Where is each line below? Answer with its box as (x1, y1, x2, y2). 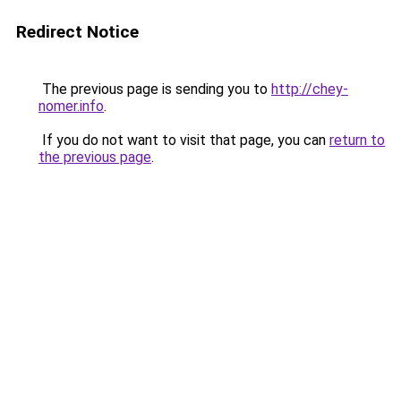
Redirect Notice (16, 21, 139, 42)
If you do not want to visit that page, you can (38, 132, 329, 149)
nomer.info (38, 98, 104, 115)
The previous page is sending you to (38, 81, 271, 98)
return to (329, 132, 385, 149)
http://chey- (271, 81, 348, 98)
